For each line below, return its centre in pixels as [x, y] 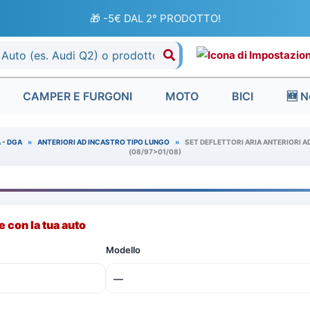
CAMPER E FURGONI [77, 96]
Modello [123, 250]
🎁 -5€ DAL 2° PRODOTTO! [155, 18]
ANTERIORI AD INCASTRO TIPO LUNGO [103, 142]
